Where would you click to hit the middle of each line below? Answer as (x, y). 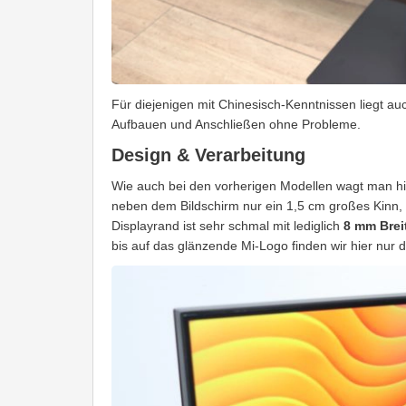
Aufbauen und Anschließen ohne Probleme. (236, 124)
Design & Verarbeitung (208, 155)
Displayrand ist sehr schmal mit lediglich (227, 225)
